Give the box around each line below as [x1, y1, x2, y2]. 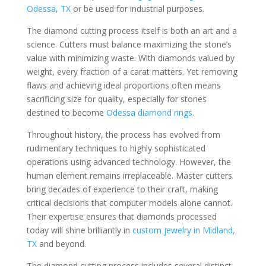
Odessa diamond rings [106, 107, 192, 118]
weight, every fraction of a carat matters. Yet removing [26, 66, 237, 77]
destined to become [26, 107, 106, 118]
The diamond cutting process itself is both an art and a [26, 25, 237, 36]
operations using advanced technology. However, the [26, 156, 231, 167]
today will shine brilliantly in [26, 224, 132, 236]
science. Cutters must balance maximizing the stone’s [26, 39, 232, 50]
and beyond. [36, 238, 86, 249]
